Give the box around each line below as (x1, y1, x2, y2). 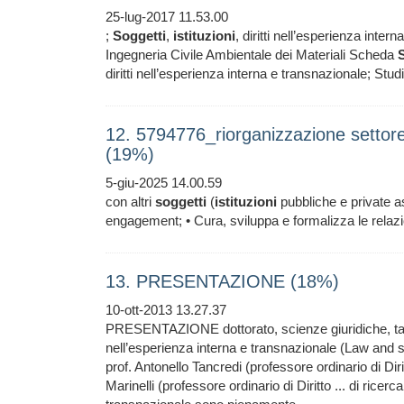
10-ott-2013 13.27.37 (106, 302, 226, 317)
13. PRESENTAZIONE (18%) (106, 271, 339, 291)
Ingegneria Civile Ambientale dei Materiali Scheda (106, 47, 398, 62)
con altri (106, 194, 155, 209)
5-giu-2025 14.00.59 (106, 175, 222, 190)
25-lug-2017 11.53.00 (106, 9, 228, 24)
